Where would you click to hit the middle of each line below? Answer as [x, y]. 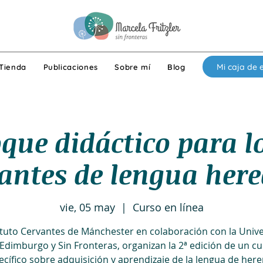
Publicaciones [70, 67]
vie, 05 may [87, 208]
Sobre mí [133, 67]
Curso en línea [168, 208]
